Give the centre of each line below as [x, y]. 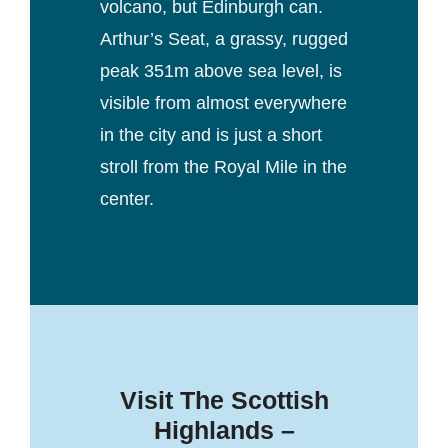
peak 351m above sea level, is [220, 70]
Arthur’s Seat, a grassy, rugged [223, 38]
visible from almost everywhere [223, 102]
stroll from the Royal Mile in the [223, 166]
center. [129, 198]
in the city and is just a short [210, 134]
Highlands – [224, 429]
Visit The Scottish [224, 399]
